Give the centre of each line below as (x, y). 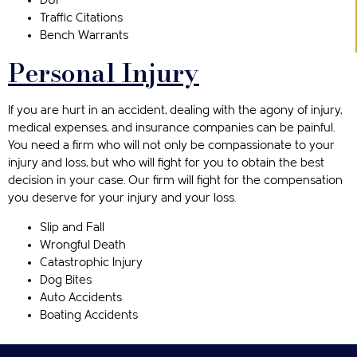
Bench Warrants (84, 36)
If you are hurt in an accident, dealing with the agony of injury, (175, 111)
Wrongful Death (83, 245)
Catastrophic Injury (91, 262)
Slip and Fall (72, 227)
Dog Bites (66, 280)
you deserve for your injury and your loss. (122, 198)
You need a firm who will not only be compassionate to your (171, 146)
